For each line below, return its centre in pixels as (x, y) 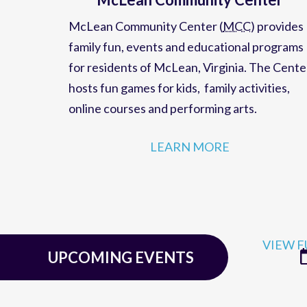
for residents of (111, 77)
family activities (246, 98)
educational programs (245, 57)
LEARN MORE (190, 157)
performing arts (212, 118)
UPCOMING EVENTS (121, 267)
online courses (107, 118)
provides (280, 36)
